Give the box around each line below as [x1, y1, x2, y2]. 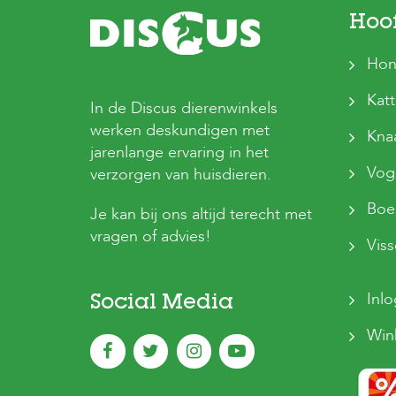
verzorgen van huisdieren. [90, 164, 271, 187]
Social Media [90, 293, 233, 316]
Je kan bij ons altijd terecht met [90, 203, 312, 226]
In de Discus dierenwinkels [90, 97, 278, 120]
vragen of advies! [90, 225, 211, 248]
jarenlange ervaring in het [90, 141, 269, 164]
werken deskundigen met [90, 119, 270, 142]
